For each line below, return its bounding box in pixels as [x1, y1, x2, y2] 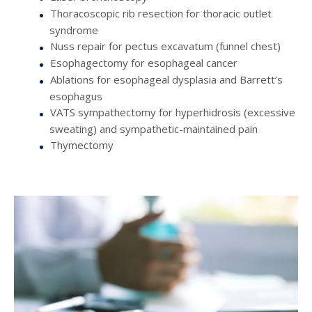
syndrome [49, 23, 98, 38]
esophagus [49, 89, 102, 104]
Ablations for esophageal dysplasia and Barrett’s [50, 72, 283, 87]
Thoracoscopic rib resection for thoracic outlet [50, 6, 272, 21]
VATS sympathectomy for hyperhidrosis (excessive [50, 105, 295, 120]
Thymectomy [50, 138, 114, 153]
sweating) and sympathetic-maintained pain [49, 122, 258, 136]
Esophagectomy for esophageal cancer [50, 56, 237, 70]
